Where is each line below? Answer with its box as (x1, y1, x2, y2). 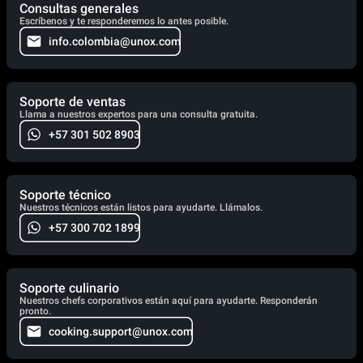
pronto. (19, 305, 51, 317)
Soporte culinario (19, 280, 119, 296)
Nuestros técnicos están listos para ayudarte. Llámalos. (19, 201, 263, 213)
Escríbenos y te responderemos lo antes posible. (19, 15, 228, 27)
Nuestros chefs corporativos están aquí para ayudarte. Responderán (19, 294, 318, 306)
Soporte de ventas (19, 93, 126, 109)
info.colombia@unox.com (49, 34, 181, 48)
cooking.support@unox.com (49, 324, 193, 338)
